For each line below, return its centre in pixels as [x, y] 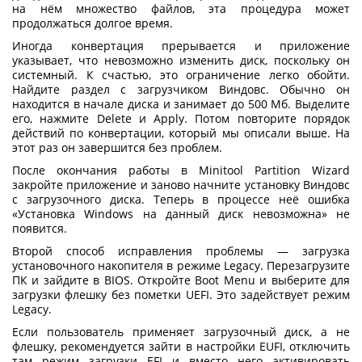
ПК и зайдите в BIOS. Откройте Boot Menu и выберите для [181, 280]
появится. [40, 228]
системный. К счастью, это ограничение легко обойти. [181, 74]
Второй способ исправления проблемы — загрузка [181, 250]
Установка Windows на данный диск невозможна [170, 213]
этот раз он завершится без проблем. [117, 147]
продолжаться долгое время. [93, 23]
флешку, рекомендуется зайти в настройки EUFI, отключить [181, 346]
